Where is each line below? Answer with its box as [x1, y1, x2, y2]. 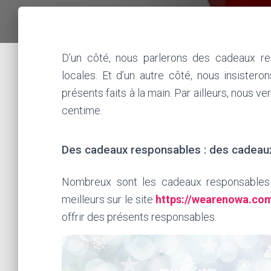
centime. [62, 104, 102, 117]
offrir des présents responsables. [62, 211, 217, 223]
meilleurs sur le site [62, 193, 156, 206]
